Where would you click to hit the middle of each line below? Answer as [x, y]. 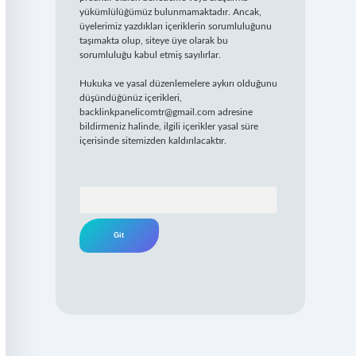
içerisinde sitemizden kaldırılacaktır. [153, 141]
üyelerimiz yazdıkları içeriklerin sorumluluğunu [175, 27]
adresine [234, 112]
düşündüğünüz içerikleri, [130, 98]
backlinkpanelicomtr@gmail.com [147, 112]
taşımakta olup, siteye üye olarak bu [153, 41]
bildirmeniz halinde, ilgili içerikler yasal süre [168, 127]
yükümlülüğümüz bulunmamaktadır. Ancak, [170, 12]
